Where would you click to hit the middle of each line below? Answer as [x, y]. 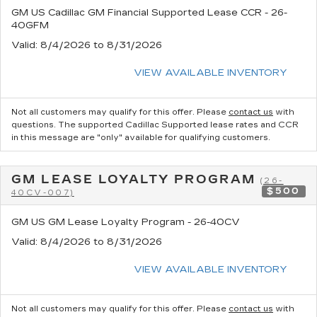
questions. [35, 125]
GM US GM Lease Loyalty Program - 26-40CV [126, 222]
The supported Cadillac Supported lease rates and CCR [178, 125]
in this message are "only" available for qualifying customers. [141, 137]
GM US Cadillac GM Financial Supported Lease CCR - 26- [149, 12]
